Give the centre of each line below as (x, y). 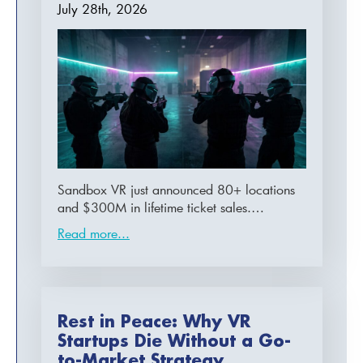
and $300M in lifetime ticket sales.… (161, 207)
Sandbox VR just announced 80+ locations (176, 189)
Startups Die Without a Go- (174, 340)
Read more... (94, 233)
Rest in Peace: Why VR (154, 320)
